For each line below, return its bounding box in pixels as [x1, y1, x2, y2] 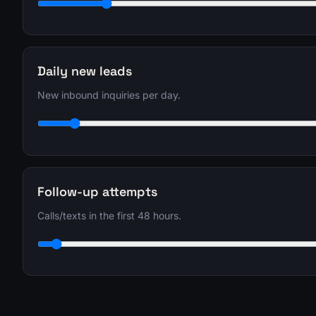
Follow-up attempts [37, 183, 157, 200]
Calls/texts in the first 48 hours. [37, 209, 181, 221]
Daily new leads [37, 63, 132, 80]
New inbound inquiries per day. [37, 89, 181, 102]
